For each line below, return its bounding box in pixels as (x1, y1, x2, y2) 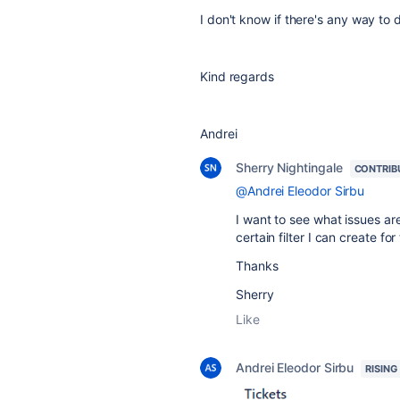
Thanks (236, 258, 279, 273)
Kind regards (200, 69, 274, 84)
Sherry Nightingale (236, 160, 343, 175)
